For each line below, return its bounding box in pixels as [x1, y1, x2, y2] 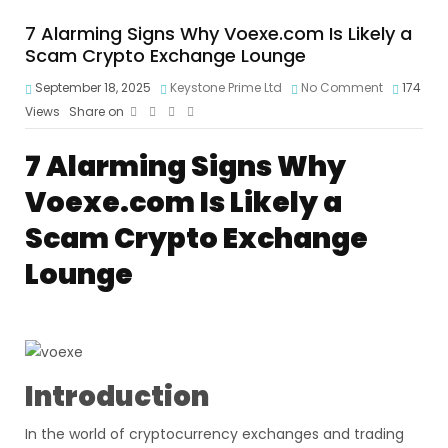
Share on [69, 103, 124, 120]
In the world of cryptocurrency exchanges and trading [25, 424, 404, 444]
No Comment [301, 79, 383, 96]
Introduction [25, 377, 209, 416]
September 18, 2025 [32, 79, 151, 96]
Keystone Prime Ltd [170, 79, 282, 96]
